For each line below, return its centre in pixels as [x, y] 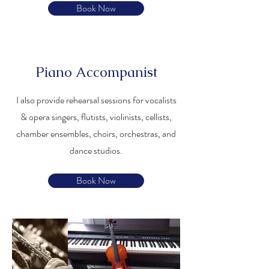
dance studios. [96, 150]
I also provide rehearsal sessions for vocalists [96, 100]
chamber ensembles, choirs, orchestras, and [96, 134]
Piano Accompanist [96, 72]
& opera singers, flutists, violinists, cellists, [96, 117]
